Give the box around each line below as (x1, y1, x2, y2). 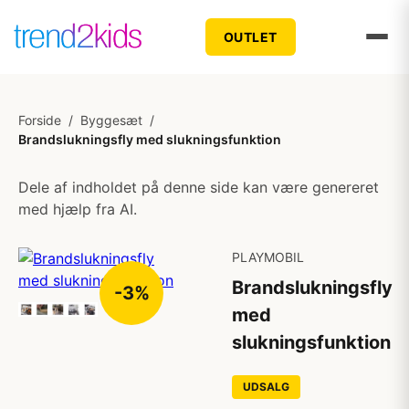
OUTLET (223, 28, 278, 45)
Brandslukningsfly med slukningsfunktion (18, 131, 281, 147)
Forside (18, 112, 61, 128)
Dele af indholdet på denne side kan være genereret (18, 178, 379, 196)
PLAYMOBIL (232, 249, 304, 265)
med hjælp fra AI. (18, 200, 137, 218)
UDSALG (243, 380, 289, 393)
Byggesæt (80, 112, 142, 128)
